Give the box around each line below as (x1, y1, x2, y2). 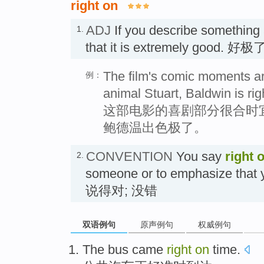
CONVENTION (86, 149, 173, 164)
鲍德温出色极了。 (103, 120, 207, 136)
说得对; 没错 (85, 183, 157, 199)
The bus (82, 242, 128, 257)
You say (173, 149, 225, 164)
